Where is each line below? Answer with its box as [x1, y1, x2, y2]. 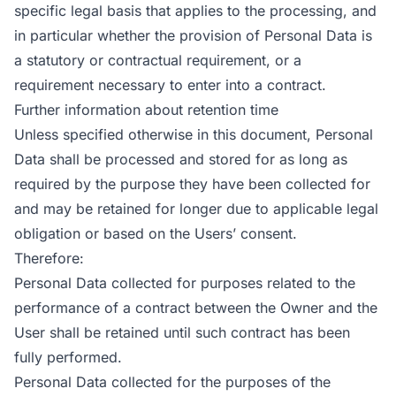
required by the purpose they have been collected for [14, 175, 370, 193]
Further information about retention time [14, 101, 278, 118]
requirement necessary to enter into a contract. [14, 76, 326, 94]
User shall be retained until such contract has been [14, 324, 350, 341]
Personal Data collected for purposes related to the [14, 274, 355, 292]
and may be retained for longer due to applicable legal [14, 200, 378, 217]
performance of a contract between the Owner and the [14, 299, 377, 316]
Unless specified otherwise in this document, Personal [14, 126, 373, 143]
